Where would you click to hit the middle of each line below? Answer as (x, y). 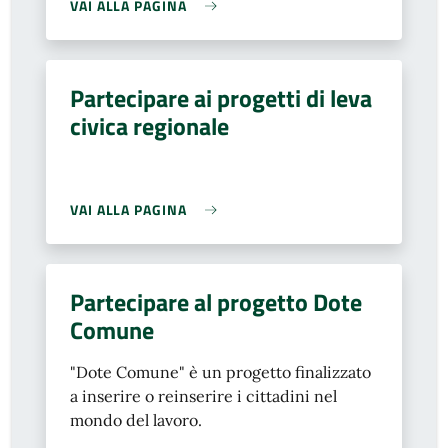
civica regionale (149, 126)
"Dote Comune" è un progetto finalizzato (220, 372)
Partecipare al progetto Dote (216, 302)
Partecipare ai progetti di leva (221, 98)
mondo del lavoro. (138, 420)
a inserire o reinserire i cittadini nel (203, 396)
